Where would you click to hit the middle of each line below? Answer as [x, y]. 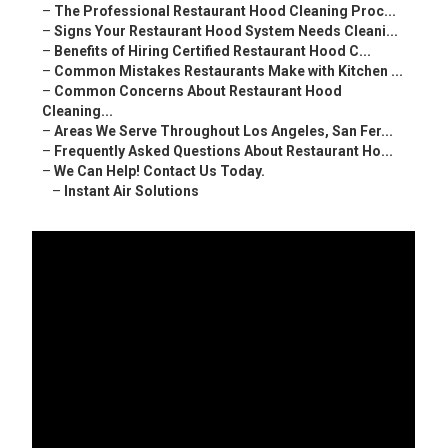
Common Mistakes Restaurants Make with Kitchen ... [229, 71]
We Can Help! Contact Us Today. [160, 171]
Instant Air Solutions [132, 191]
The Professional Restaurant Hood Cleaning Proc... [225, 11]
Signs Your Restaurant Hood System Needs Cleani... [226, 31]
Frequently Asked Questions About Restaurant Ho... [224, 151]
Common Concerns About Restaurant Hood [198, 91]
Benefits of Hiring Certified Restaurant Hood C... [213, 51]
